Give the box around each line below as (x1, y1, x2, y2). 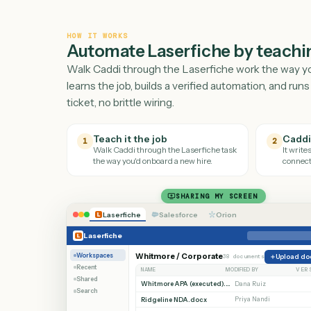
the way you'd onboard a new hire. (103, 208, 237, 219)
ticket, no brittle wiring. (74, 141, 194, 156)
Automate (74, 80, 165, 103)
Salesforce (176, 268, 220, 278)
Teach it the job (103, 183, 187, 196)
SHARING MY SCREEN (195, 248, 287, 258)
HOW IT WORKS (74, 69, 143, 80)
